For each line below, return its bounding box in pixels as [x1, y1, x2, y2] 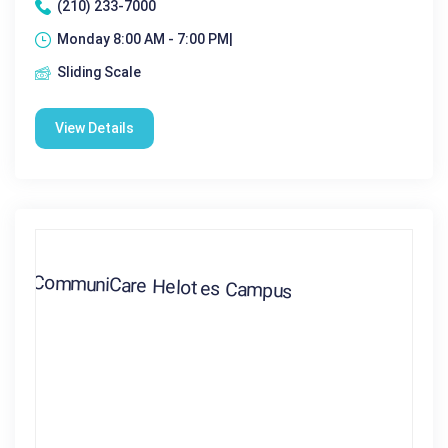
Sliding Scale [57, 64, 141, 81]
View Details [55, 120, 134, 137]
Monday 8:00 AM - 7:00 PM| [57, 31, 233, 48]
